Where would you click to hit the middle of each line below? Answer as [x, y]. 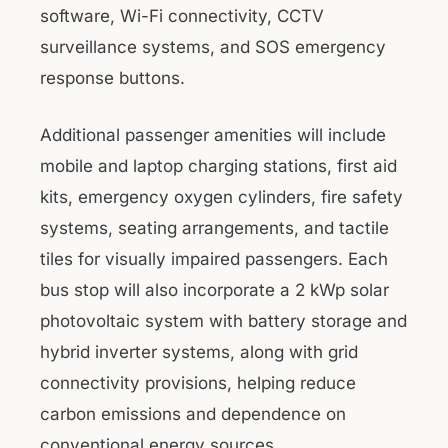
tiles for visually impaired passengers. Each [214, 258]
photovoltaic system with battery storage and [223, 320]
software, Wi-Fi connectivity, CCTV [182, 16]
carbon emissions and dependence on [193, 413]
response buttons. [112, 78]
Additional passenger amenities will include [213, 134]
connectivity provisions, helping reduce [198, 382]
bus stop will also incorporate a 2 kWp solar [214, 289]
